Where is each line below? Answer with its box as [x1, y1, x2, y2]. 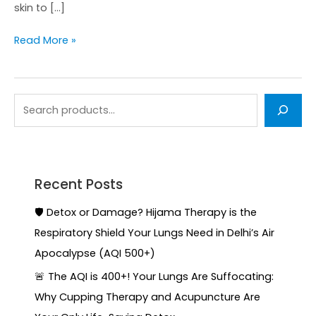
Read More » [14, 33, 76, 48]
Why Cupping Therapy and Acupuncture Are [35, 290, 261, 305]
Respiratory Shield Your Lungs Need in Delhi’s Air [35, 226, 275, 241]
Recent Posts [35, 175, 123, 194]
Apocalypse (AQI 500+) [35, 246, 156, 261]
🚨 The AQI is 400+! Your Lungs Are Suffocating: [35, 269, 274, 284]
